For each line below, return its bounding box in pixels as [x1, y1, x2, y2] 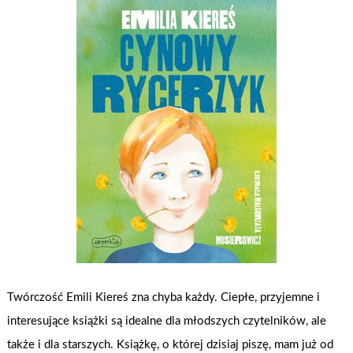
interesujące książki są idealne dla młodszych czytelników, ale [7, 314, 327, 327]
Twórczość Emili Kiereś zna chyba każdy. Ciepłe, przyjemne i [7, 291, 321, 303]
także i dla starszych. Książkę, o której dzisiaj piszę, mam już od [7, 338, 334, 351]
